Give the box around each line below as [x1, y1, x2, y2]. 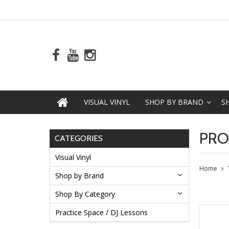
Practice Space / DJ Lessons [55, 208, 148, 217]
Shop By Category [55, 189, 115, 199]
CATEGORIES [55, 133, 103, 143]
